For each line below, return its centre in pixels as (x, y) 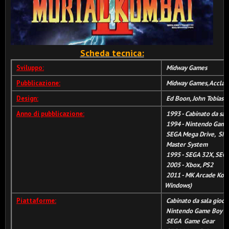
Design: (27, 98)
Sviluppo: (30, 68)
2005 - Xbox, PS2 (190, 165)
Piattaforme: (36, 201)
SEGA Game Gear (190, 221)
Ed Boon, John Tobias (195, 98)
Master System (186, 144)
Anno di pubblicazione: (50, 114)
